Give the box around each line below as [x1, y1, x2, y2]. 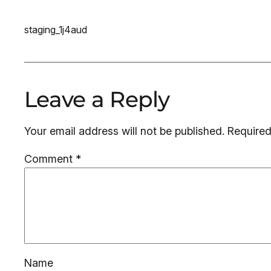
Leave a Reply [24, 86, 170, 113]
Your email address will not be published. [24, 125, 224, 137]
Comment [24, 152, 76, 165]
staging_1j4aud [24, 24, 87, 36]
